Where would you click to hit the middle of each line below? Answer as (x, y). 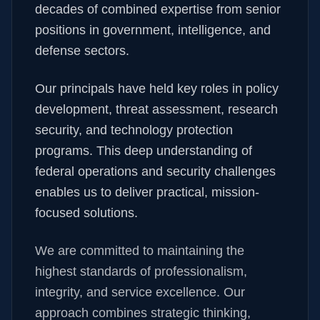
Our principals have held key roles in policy (157, 89)
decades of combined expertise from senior (158, 9)
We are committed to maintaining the (140, 251)
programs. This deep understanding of (144, 151)
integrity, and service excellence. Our (140, 292)
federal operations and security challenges (155, 171)
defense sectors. (82, 51)
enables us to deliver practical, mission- (147, 192)
